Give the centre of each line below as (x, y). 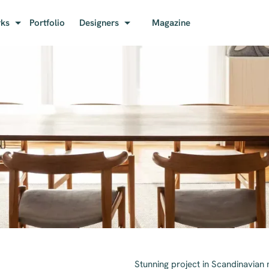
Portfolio (47, 23)
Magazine (171, 23)
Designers (99, 23)
